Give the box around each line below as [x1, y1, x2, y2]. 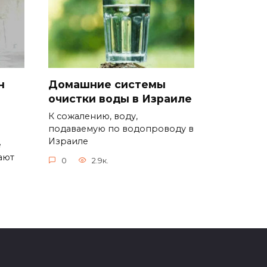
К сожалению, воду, [48, 110, 138, 122]
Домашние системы [48, 77, 166, 91]
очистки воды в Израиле [48, 92, 192, 105]
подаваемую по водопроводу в [48, 123, 194, 134]
